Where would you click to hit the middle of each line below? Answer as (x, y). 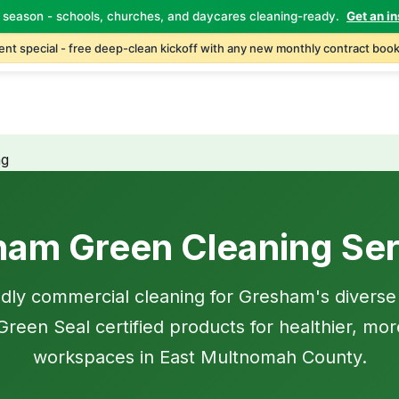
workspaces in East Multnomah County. (199, 357)
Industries (267, 35)
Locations (345, 35)
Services (192, 35)
